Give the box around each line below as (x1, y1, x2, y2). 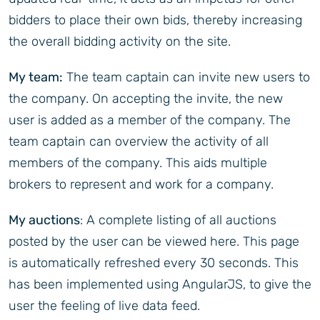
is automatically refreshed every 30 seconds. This (9, 255, 299, 271)
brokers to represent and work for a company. (9, 176, 274, 193)
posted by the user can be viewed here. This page (9, 234, 299, 250)
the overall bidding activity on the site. (9, 34, 231, 50)
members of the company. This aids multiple (9, 155, 267, 171)
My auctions (9, 212, 80, 229)
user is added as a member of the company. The (9, 112, 291, 129)
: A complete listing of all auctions (80, 212, 276, 229)
